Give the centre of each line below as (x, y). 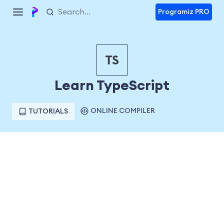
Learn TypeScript (112, 85)
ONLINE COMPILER (123, 111)
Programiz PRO (184, 12)
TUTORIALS (48, 111)
